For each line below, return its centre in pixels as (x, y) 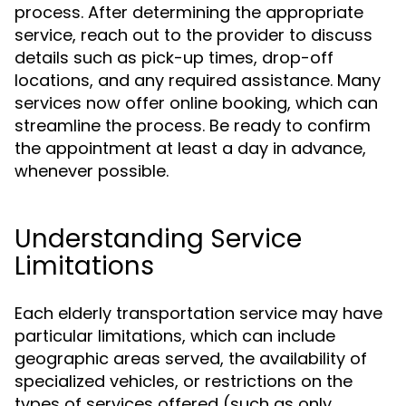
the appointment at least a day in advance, (190, 148)
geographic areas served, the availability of (191, 358)
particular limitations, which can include (175, 336)
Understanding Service (158, 239)
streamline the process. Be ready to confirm (193, 126)
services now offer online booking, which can (196, 103)
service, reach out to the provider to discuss (193, 35)
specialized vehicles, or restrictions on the (184, 381)
